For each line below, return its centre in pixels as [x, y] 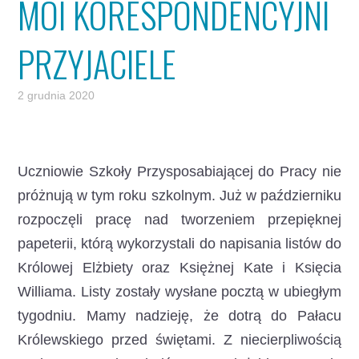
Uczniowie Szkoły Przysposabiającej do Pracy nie [179, 171]
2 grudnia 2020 [56, 95]
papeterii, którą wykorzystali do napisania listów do [179, 244]
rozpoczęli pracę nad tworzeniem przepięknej [179, 220]
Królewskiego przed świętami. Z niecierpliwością [179, 340]
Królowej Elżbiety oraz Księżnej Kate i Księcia [179, 268]
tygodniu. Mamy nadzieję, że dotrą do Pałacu [179, 316]
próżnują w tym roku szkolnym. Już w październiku [179, 196]
